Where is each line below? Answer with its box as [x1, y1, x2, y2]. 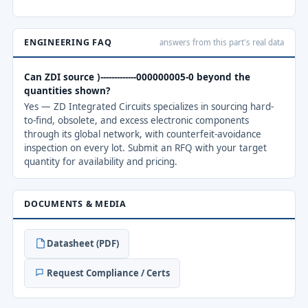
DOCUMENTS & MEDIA [24, 197, 126, 210]
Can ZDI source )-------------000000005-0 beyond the [24, 70, 250, 83]
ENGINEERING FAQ [24, 36, 112, 48]
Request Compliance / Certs [47, 266, 170, 279]
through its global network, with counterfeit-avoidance [24, 127, 261, 140]
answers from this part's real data [159, 36, 284, 47]
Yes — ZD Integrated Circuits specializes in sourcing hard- [24, 100, 274, 113]
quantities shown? [24, 84, 110, 97]
